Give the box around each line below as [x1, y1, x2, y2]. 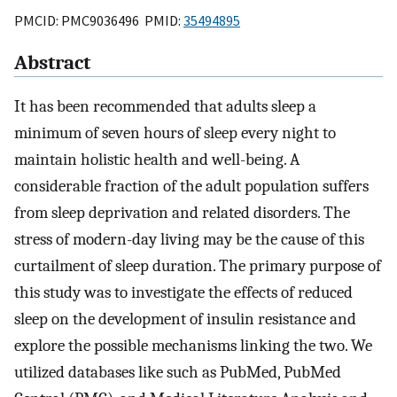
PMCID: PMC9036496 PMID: [14, 11, 183, 29]
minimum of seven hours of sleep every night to [14, 123, 336, 144]
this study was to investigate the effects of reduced [14, 283, 353, 303]
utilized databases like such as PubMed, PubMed [14, 362, 341, 383]
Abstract [14, 51, 90, 75]
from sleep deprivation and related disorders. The [14, 203, 350, 223]
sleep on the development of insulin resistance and [14, 309, 356, 330]
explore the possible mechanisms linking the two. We [14, 336, 372, 356]
